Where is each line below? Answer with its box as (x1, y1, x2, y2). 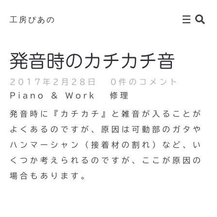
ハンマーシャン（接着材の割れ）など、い (10, 141, 203, 149)
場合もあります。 (10, 172, 91, 180)
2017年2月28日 (10, 78, 98, 86)
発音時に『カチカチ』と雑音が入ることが (10, 110, 203, 118)
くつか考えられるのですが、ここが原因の (10, 156, 203, 164)
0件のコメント (110, 78, 180, 86)
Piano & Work (10, 92, 96, 99)
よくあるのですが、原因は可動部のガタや (10, 125, 203, 133)
